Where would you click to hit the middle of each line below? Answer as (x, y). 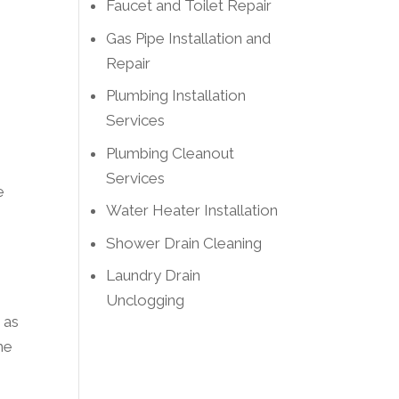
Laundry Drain (154, 275)
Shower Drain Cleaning (184, 243)
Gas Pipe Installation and (189, 38)
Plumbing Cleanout (171, 153)
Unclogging (146, 300)
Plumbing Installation (176, 95)
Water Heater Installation (192, 210)
